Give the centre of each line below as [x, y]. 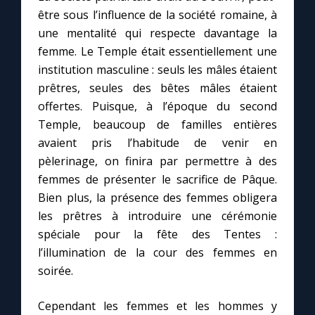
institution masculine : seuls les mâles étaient [157, 70]
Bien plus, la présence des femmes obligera [157, 198]
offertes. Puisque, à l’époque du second [157, 107]
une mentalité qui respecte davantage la [157, 33]
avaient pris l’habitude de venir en [157, 143]
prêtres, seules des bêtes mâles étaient [157, 88]
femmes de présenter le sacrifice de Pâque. [157, 180]
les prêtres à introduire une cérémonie [157, 216]
